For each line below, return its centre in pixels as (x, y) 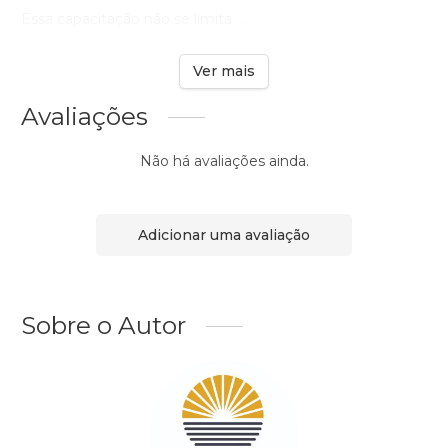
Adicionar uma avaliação (224, 234)
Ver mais (224, 71)
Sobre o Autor (103, 325)
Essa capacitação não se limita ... (133, 19)
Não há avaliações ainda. (224, 161)
